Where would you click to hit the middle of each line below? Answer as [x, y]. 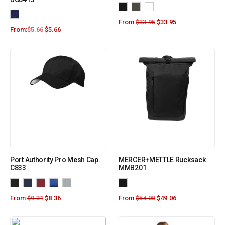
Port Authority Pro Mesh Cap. [55, 160]
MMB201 [133, 168]
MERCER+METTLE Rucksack [162, 160]
